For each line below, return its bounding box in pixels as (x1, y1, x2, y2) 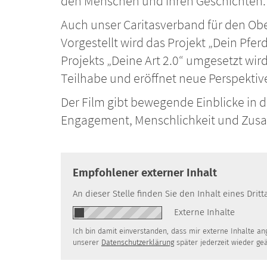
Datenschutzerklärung (101, 237, 174, 247)
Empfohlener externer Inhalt (73, 165, 217, 179)
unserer (73, 237, 101, 247)
